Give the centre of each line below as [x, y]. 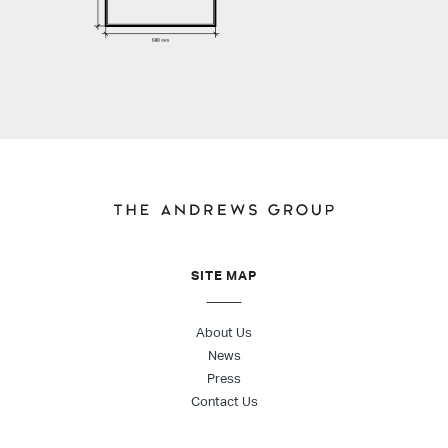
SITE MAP [224, 275]
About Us [224, 332]
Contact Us [224, 401]
